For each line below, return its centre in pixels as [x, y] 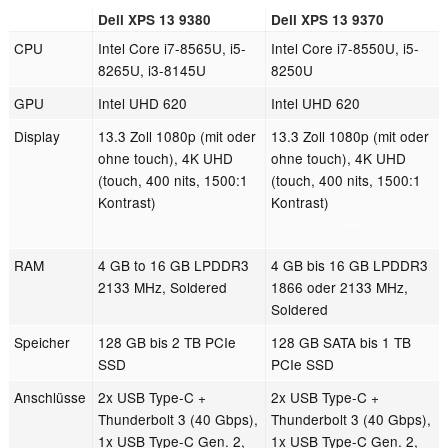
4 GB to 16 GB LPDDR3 [174, 265]
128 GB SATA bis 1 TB [341, 342]
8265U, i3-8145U [152, 70]
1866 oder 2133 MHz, [340, 287]
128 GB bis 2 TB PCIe [167, 342]
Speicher [42, 342]
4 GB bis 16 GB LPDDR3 [350, 265]
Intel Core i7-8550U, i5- [345, 48]
